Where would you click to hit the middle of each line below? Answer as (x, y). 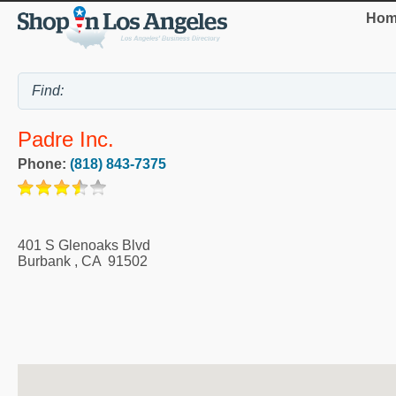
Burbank (44, 262)
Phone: (44, 164)
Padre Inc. (66, 140)
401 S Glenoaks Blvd (84, 246)
